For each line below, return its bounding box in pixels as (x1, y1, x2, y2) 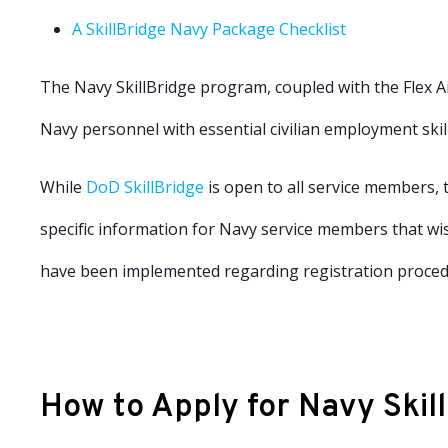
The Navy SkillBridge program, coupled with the (40, 76, 399, 98)
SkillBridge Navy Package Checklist (86, 18, 346, 40)
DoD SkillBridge (86, 176, 204, 198)
